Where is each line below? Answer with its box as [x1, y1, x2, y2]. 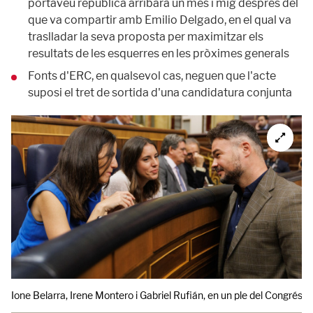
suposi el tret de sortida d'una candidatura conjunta [28, 86, 292, 99]
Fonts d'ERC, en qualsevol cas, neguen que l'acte [28, 69, 276, 82]
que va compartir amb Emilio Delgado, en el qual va [28, 13, 291, 27]
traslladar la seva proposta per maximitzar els [28, 30, 263, 43]
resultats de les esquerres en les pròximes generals [28, 47, 289, 60]
